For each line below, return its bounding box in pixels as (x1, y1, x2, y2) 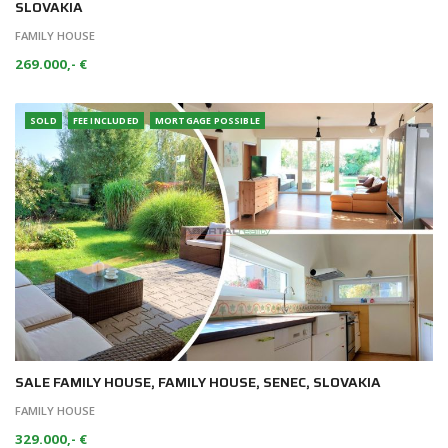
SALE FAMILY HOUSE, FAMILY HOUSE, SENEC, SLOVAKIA (15, 371, 381, 394)
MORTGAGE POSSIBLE (154, 114, 260, 128)
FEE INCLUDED (72, 114, 139, 128)
